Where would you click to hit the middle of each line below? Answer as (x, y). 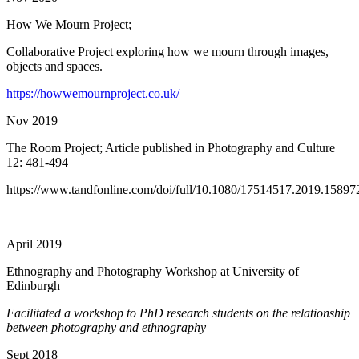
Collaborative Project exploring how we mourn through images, (167, 52)
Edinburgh (33, 286)
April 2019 (34, 244)
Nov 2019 (32, 121)
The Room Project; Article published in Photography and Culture (171, 148)
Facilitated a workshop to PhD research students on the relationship (178, 313)
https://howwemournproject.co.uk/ (93, 94)
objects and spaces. (54, 67)
